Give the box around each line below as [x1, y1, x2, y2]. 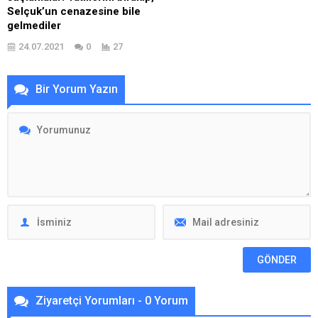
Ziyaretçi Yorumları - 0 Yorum [35, 293, 188, 307]
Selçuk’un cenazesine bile [7, 4, 141, 18]
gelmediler [7, 18, 61, 32]
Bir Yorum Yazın [35, 82, 118, 96]
